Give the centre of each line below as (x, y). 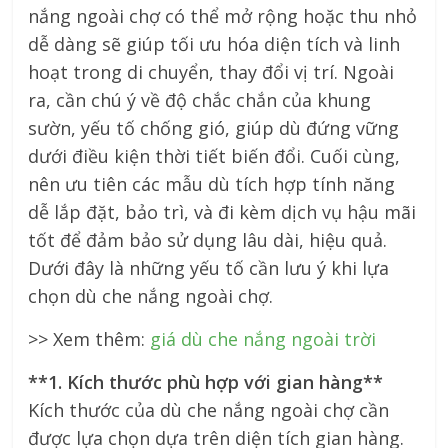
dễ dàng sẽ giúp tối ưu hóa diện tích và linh (214, 43)
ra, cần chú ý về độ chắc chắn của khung (200, 99)
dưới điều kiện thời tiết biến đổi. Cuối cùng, (214, 155)
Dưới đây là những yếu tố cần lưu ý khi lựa (209, 267)
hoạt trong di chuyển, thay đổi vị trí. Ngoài (211, 71)
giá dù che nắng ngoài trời (263, 338)
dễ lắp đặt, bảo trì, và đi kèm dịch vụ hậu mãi (222, 211)
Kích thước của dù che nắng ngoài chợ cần (209, 409)
